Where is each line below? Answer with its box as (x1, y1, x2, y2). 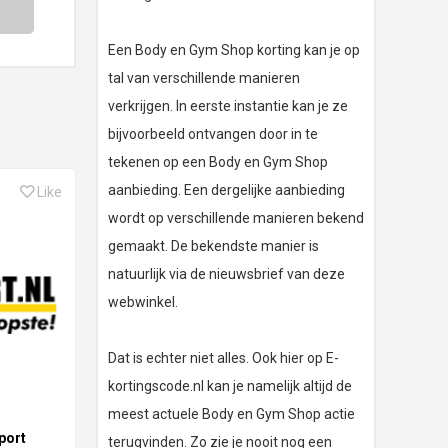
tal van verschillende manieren (108, 70, 300, 87)
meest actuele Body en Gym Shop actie (108, 406, 355, 423)
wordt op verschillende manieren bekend (108, 210, 364, 227)
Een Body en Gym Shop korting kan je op (108, 42, 360, 59)
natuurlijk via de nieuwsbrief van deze (108, 266, 345, 283)
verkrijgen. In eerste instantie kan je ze (108, 98, 348, 115)
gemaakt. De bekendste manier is (108, 238, 319, 255)
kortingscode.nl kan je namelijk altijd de (108, 378, 352, 395)
